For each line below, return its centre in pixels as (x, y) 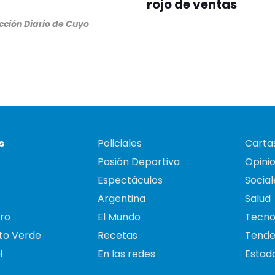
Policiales (120, 144)
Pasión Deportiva (139, 162)
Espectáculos (130, 180)
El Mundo (119, 217)
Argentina (122, 199)
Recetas (118, 236)
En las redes (126, 254)
